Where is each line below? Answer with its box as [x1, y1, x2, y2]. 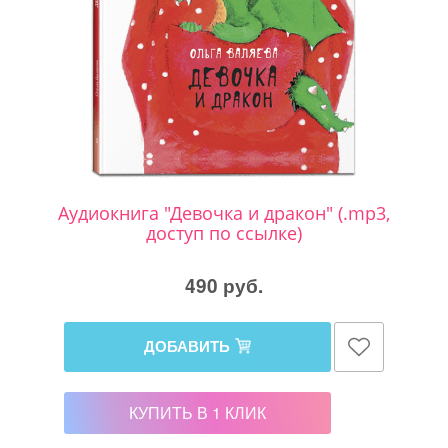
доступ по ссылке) [146, 220, 302, 245]
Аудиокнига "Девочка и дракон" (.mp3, [58, 200, 390, 225]
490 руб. [185, 271, 263, 299]
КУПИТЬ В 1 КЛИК [129, 400, 266, 424]
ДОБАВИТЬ [144, 335, 230, 358]
